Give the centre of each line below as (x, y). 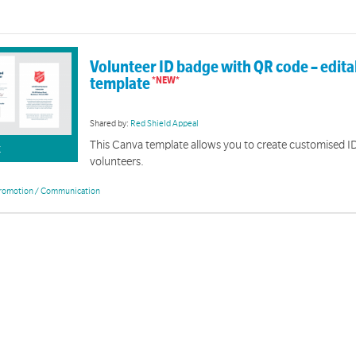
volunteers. (117, 162)
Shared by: (110, 124)
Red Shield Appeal (165, 124)
